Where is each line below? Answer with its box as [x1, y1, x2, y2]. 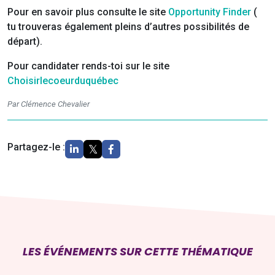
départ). [7, 36, 42, 48]
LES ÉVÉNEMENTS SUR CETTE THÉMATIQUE [22, 244, 253, 260]
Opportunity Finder [168, 6, 251, 18]
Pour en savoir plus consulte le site [7, 6, 168, 18]
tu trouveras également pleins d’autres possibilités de [7, 21, 249, 33]
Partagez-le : [7, 141, 65, 153]
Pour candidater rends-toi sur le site [7, 60, 169, 72]
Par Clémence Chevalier [7, 99, 90, 109]
